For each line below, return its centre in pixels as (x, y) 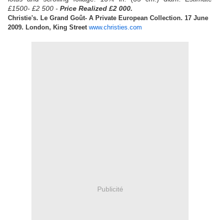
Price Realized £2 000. (96, 9)
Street (78, 27)
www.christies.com (115, 27)
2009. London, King (38, 27)
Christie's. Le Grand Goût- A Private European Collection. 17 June (108, 18)
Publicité (110, 189)
